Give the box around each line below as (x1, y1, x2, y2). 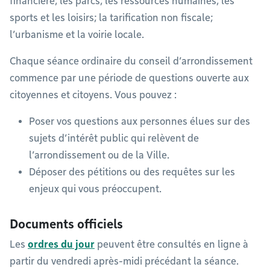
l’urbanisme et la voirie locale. (10, 29, 144, 40)
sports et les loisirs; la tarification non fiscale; (10, 12, 213, 24)
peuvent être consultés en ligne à (95, 239, 248, 250)
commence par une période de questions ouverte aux (10, 72, 249, 84)
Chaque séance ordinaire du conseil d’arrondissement (10, 55, 253, 67)
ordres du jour (28, 239, 95, 250)
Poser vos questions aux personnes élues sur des (29, 116, 250, 127)
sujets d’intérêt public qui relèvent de (29, 133, 199, 144)
